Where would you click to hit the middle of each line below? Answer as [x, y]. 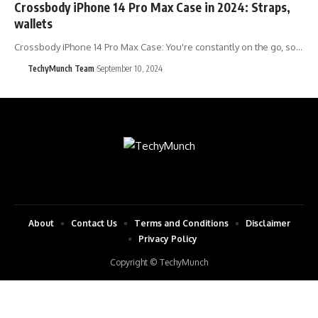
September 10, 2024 [130, 68]
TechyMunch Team [61, 68]
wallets [33, 23]
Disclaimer [268, 223]
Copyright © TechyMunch [159, 262]
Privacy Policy [168, 238]
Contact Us [94, 223]
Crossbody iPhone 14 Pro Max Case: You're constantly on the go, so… [158, 46]
